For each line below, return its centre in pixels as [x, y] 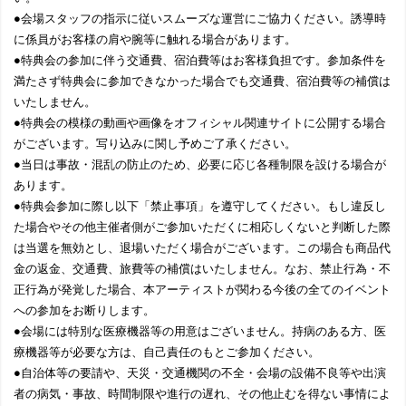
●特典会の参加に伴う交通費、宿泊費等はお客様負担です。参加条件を [200, 60]
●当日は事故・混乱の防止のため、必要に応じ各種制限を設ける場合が [200, 164]
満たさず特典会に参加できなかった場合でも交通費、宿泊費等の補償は [202, 81]
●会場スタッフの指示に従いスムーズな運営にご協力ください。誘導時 [200, 19]
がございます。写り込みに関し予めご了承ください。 [155, 144]
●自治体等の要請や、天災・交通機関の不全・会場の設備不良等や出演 [200, 373]
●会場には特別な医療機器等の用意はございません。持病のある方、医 [200, 331]
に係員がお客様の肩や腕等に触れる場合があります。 [155, 39]
